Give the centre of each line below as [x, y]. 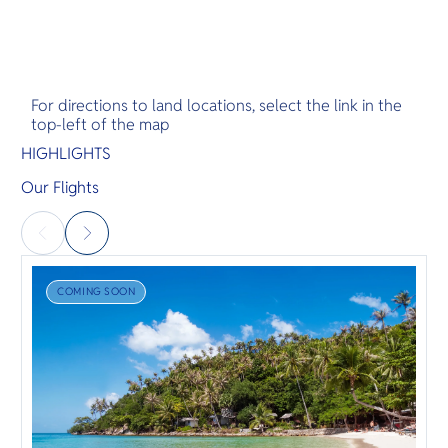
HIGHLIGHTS [66, 154]
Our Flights [60, 187]
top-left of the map [100, 125]
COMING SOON [96, 292]
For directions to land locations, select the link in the [217, 106]
